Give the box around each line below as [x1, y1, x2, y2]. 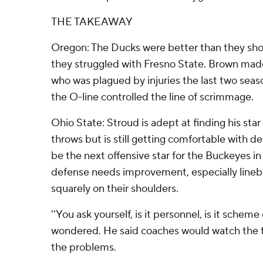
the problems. [51, 241, 116, 254]
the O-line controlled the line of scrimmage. [51, 90, 254, 104]
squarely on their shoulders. [51, 182, 178, 195]
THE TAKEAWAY [51, 15, 133, 29]
